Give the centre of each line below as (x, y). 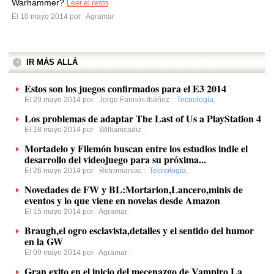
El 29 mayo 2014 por (62, 100)
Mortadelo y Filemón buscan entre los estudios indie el (136, 148)
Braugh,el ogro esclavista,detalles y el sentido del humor (139, 230)
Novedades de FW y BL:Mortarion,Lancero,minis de (134, 189)
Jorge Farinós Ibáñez (134, 100)
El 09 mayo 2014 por (61, 253)
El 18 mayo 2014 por (62, 130)
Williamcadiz (120, 130)
